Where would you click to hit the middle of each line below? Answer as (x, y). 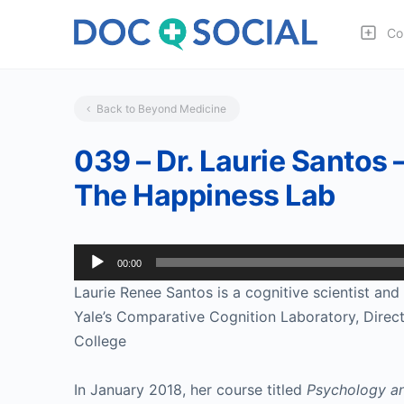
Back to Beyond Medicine (161, 109)
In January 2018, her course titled (190, 390)
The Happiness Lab (205, 195)
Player (94, 280)
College (100, 341)
